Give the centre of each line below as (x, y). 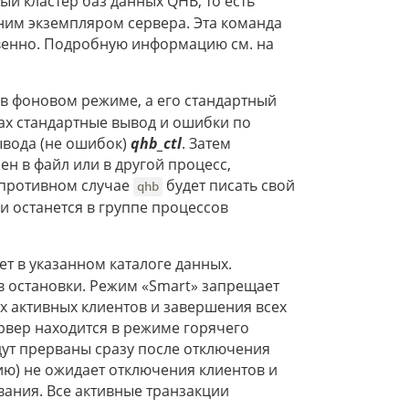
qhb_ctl (156, 144)
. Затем (206, 144)
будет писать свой (229, 186)
